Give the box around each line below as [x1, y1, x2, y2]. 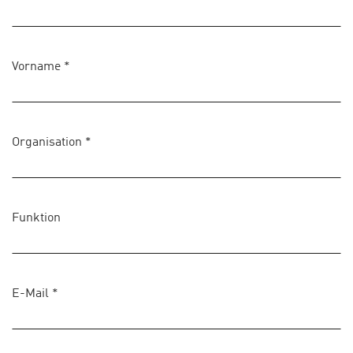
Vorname [12, 60, 64, 73]
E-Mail [12, 287, 52, 300]
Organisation [12, 136, 85, 149]
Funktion [12, 211, 61, 225]
